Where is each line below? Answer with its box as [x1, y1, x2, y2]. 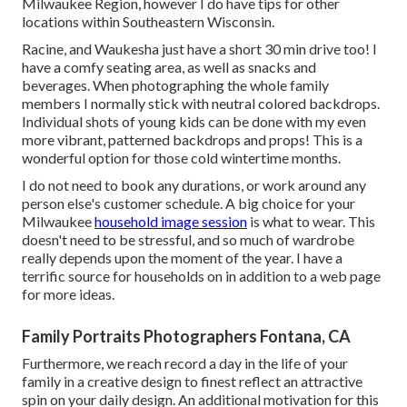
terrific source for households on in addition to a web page [22, 266, 381, 284]
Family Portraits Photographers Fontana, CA [22, 325, 351, 346]
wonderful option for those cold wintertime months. [22, 148, 341, 166]
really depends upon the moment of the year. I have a [22, 248, 342, 266]
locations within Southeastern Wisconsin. [22, 12, 274, 30]
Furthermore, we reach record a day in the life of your [22, 353, 348, 372]
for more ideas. [22, 284, 114, 303]
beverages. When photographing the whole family [22, 75, 329, 94]
